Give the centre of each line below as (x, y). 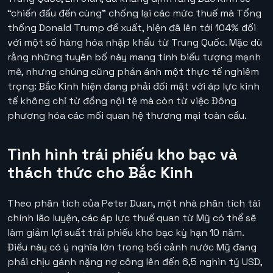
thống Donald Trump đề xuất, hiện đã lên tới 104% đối (132, 28)
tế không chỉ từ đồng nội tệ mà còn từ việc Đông (122, 101)
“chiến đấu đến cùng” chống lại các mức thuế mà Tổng (134, 13)
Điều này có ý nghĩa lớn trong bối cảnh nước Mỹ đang (132, 247)
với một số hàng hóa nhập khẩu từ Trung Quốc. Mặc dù (135, 43)
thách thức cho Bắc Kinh (100, 173)
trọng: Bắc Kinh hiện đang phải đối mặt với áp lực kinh (133, 87)
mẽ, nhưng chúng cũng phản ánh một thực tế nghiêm (133, 72)
